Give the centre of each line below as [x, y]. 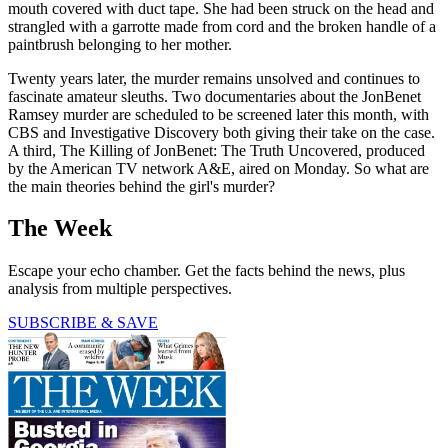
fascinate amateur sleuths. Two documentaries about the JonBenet [214, 96]
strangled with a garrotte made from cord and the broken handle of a [222, 26]
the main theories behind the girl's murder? [141, 186]
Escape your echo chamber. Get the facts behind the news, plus [206, 271]
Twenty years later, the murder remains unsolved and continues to [214, 78]
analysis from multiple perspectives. [120, 289]
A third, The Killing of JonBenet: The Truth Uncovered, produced [216, 150]
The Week [60, 228]
